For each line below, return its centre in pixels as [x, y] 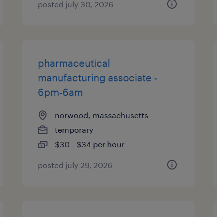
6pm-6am [61, 92]
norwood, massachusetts [102, 115]
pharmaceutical [74, 63]
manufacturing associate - [98, 77]
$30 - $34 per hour [90, 144]
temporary [74, 130]
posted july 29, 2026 [75, 165]
